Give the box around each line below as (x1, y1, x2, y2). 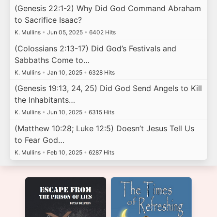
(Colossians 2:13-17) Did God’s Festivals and (14, 43, 176, 53)
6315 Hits (87, 108, 114, 116)
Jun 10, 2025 (45, 108, 84, 116)
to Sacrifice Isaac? (14, 15, 82, 25)
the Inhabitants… (14, 95, 75, 105)
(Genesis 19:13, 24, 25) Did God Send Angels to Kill (14, 83, 202, 93)
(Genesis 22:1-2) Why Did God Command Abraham (14, 3, 201, 14)
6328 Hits (87, 68, 115, 76)
